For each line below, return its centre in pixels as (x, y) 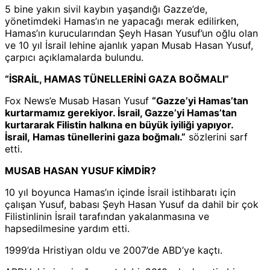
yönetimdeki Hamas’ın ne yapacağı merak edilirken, (122, 21)
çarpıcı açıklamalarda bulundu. (74, 58)
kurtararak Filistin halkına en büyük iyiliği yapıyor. (119, 125)
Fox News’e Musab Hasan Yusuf (78, 101)
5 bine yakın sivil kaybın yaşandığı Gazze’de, (106, 9)
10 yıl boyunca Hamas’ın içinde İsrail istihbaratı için (120, 193)
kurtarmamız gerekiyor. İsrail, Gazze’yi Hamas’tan (121, 113)
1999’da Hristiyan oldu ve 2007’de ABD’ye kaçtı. (114, 250)
